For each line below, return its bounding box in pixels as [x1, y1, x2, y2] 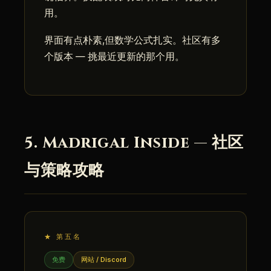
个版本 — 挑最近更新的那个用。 [44, 51, 184, 62]
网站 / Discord [81, 255, 126, 264]
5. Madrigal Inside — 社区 [24, 132, 244, 154]
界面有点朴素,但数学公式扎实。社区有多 [44, 34, 221, 46]
